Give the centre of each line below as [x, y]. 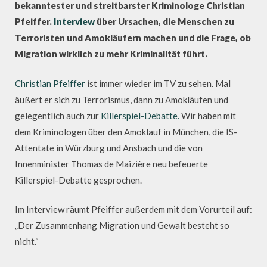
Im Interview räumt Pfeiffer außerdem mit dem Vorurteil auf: [133, 209]
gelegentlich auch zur [58, 115]
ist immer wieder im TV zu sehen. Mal [158, 83]
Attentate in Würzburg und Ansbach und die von [109, 148]
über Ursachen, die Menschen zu [164, 21]
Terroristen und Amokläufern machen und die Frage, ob [133, 38]
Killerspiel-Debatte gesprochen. [78, 180]
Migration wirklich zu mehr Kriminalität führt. [111, 54]
